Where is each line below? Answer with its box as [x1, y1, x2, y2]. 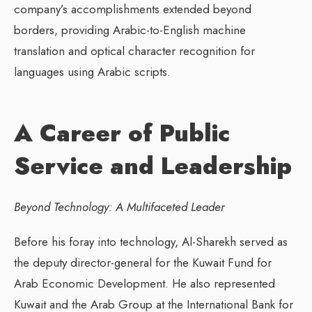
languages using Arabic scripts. [14, 63, 171, 80]
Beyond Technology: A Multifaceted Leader [14, 198, 225, 215]
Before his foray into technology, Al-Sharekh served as [14, 233, 288, 250]
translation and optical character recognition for [14, 42, 255, 59]
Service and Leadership [14, 148, 292, 183]
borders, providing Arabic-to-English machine [14, 21, 246, 38]
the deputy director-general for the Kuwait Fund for [14, 253, 272, 271]
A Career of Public [14, 116, 230, 150]
